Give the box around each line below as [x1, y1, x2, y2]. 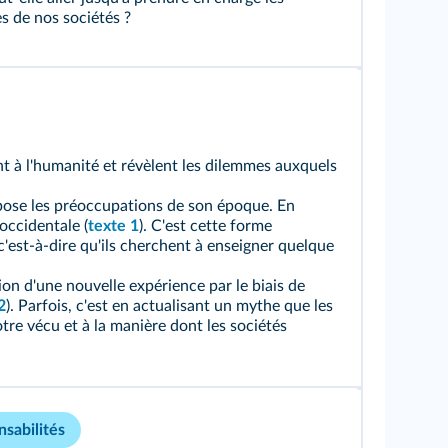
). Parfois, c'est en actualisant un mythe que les [6, 298, 333, 314]
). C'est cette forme [139, 218, 272, 234]
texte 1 [88, 218, 139, 234]
